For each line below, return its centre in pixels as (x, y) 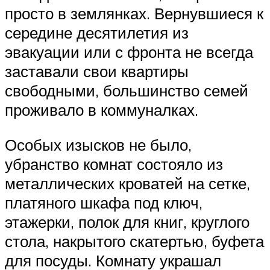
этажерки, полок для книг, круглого (127, 221)
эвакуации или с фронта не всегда (129, 52)
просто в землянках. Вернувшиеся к (134, 14)
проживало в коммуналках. (102, 110)
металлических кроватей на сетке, (127, 183)
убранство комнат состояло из (114, 164)
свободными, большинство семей (127, 91)
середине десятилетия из (97, 33)
